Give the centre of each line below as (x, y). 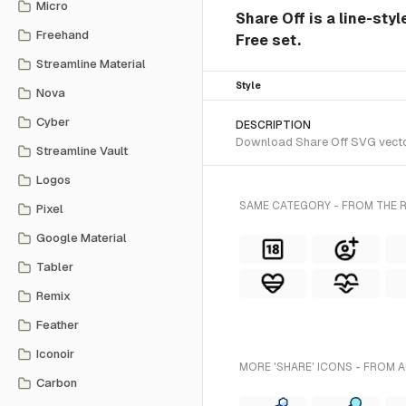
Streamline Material (91, 64)
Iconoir (55, 354)
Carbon (57, 383)
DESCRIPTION (273, 125)
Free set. (268, 40)
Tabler (55, 267)
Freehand (63, 35)
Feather (58, 325)
